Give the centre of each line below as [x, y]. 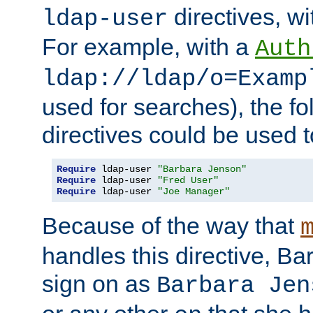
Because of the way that [171, 225]
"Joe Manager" [194, 191]
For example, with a [148, 46]
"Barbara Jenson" [202, 169]
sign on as [99, 283]
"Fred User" [188, 180]
